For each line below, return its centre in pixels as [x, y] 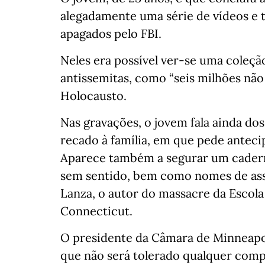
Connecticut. [96, 211]
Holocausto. [93, 96]
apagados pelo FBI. [111, 34]
